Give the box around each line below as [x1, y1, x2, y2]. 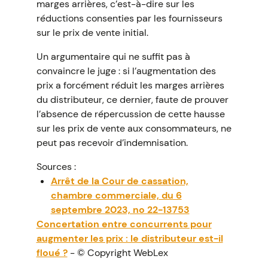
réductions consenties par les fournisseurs [36, 12, 223, 25]
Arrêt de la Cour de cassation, [50, 175, 188, 187]
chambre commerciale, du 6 [50, 189, 182, 202]
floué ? [36, 246, 68, 259]
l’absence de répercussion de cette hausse [36, 108, 225, 120]
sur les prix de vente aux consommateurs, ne [36, 122, 232, 135]
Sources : [36, 160, 76, 173]
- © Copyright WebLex [67, 246, 168, 259]
